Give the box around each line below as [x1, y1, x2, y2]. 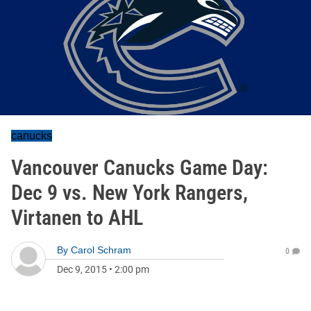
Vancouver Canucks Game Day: [11, 155, 268, 180]
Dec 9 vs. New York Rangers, [11, 180, 248, 205]
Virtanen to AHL [11, 205, 143, 230]
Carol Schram [71, 244, 131, 255]
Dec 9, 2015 [57, 264, 107, 275]
